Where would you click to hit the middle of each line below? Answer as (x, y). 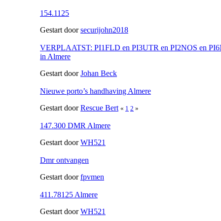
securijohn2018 (104, 30)
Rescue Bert (99, 108)
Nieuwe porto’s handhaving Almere (95, 91)
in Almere (55, 56)
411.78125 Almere (69, 194)
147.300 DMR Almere (75, 125)
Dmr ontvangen (64, 160)
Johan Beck (99, 73)
